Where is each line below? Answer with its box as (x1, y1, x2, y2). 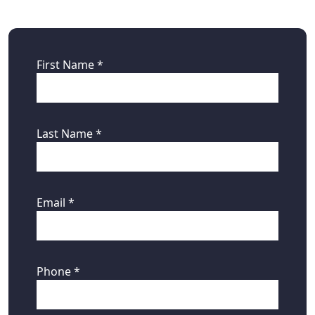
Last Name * (37, 126, 102, 142)
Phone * (37, 264, 80, 280)
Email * (37, 195, 75, 211)
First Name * (37, 57, 103, 73)
